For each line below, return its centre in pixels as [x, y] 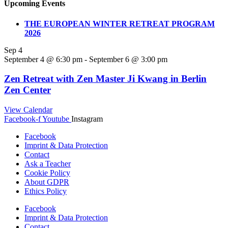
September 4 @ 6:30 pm [43, 59]
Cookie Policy [47, 173]
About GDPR [47, 182]
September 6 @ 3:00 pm [128, 59]
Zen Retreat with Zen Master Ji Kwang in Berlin [105, 79]
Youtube [56, 119]
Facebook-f [22, 119]
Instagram [87, 119]
